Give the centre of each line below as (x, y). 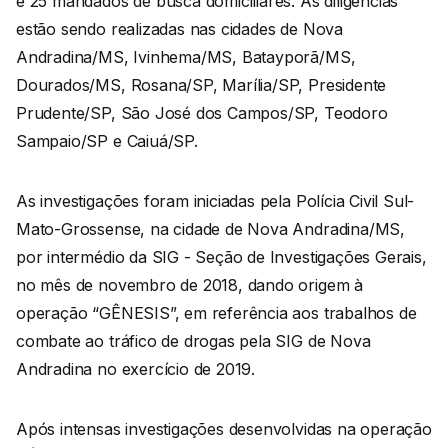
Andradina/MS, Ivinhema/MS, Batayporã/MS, (186, 57)
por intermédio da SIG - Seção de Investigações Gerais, (221, 257)
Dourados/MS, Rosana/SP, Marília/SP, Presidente (201, 85)
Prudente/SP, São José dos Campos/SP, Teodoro (202, 113)
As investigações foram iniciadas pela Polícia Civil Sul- (215, 201)
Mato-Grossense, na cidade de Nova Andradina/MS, (210, 229)
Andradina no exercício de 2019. (136, 369)
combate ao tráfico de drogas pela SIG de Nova (193, 341)
